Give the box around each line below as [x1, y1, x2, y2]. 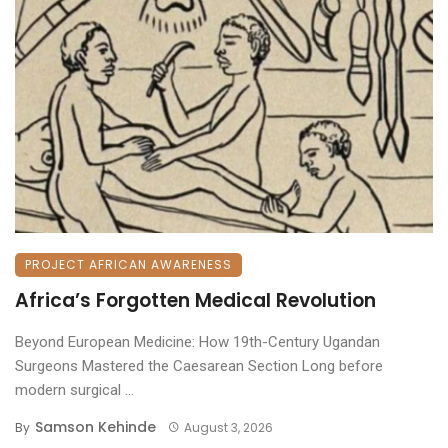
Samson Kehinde [35, 416, 156, 437]
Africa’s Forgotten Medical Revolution [15, 286, 376, 314]
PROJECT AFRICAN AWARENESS [25, 255, 232, 273]
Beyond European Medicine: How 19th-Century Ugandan [15, 332, 380, 351]
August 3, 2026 [183, 418, 273, 436]
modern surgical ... [15, 380, 134, 399]
